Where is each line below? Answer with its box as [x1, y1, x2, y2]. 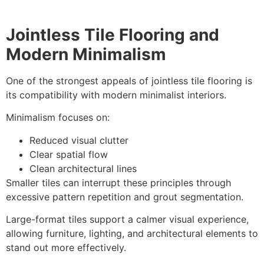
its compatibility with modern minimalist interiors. [6, 88, 226, 101]
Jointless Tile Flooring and [6, 24, 219, 45]
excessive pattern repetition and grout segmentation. [6, 190, 243, 203]
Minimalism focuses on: [6, 111, 110, 124]
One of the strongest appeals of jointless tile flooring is [6, 74, 252, 87]
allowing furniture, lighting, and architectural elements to [6, 227, 258, 239]
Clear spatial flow [29, 148, 108, 160]
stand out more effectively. [6, 241, 126, 253]
